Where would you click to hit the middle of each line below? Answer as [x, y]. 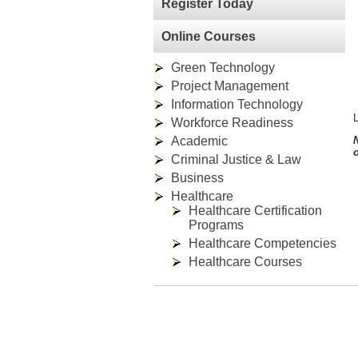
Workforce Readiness [232, 123]
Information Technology [237, 104]
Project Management [230, 86]
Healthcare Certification [255, 211]
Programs [216, 225]
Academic [199, 141]
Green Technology [223, 68]
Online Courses [209, 36]
